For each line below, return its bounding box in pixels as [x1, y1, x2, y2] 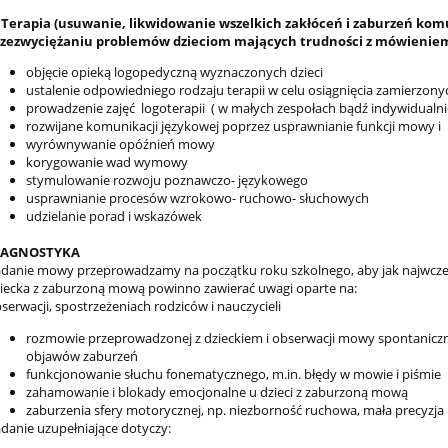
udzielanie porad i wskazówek [25, 207, 202, 226]
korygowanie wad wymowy [25, 153, 188, 172]
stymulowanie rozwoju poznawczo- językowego [25, 171, 308, 190]
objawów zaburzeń [25, 346, 138, 365]
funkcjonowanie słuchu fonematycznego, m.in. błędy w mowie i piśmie [25, 364, 441, 383]
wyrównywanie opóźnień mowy [25, 135, 215, 154]
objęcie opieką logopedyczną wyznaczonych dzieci [25, 63, 323, 82]
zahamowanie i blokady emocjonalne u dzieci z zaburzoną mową [25, 382, 408, 401]
